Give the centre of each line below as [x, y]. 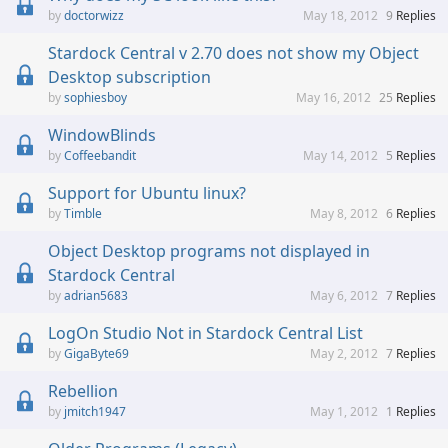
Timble [83, 214]
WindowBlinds [102, 135]
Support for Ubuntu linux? [147, 193]
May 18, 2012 [340, 16]
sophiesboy [95, 98]
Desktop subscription [129, 77]
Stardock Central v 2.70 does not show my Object [233, 53]
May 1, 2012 [344, 412]
